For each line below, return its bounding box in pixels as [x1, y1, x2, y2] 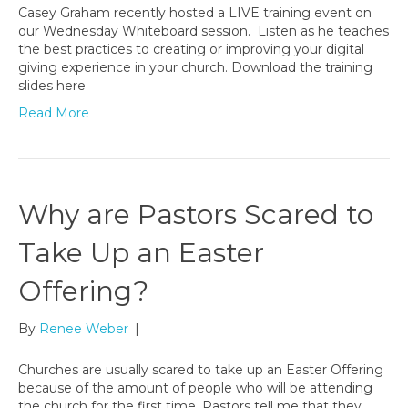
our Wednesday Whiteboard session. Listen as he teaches [18, 23, 389, 40]
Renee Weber [39, 321, 128, 338]
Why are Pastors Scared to [18, 198, 373, 232]
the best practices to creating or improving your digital [18, 41, 364, 58]
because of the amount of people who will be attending [18, 380, 372, 397]
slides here [18, 77, 86, 95]
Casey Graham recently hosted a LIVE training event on [18, 5, 372, 22]
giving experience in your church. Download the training [18, 59, 372, 76]
